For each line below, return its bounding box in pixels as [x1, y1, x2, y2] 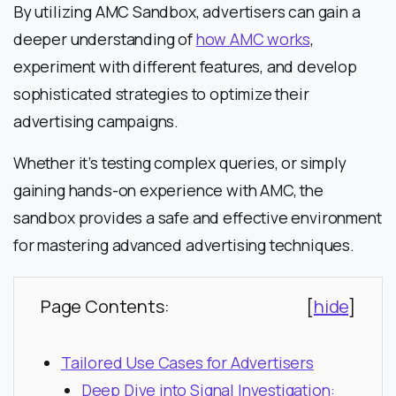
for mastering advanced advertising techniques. [13, 233, 362, 255]
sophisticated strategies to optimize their [13, 82, 309, 104]
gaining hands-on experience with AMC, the [13, 179, 324, 201]
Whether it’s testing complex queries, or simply [13, 151, 346, 173]
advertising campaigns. [13, 110, 179, 132]
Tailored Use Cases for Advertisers [60, 351, 314, 373]
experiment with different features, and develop [13, 55, 357, 77]
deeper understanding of [13, 27, 196, 49]
